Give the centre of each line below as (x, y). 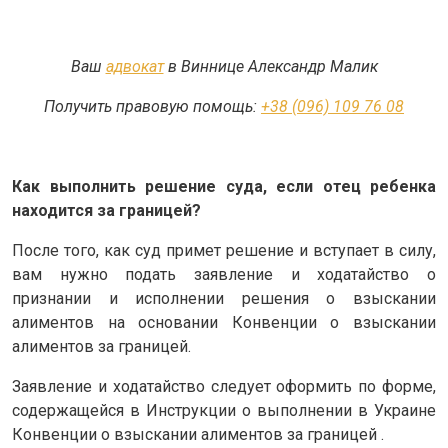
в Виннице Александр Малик (270, 66)
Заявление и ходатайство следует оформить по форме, (224, 386)
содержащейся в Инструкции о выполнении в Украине (224, 410)
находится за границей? (106, 210)
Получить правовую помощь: (152, 106)
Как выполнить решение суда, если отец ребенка (224, 186)
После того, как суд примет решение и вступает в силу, (224, 250)
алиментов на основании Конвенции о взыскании (224, 322)
